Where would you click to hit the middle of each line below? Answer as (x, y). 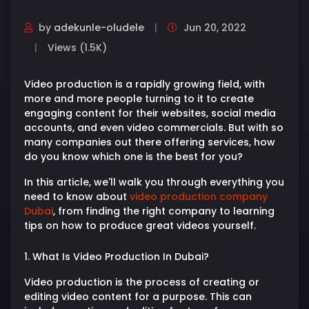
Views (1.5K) (77, 47)
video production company (199, 196)
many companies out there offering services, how (150, 142)
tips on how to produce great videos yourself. (140, 225)
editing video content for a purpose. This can (138, 296)
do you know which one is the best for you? (133, 156)
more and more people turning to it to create (139, 98)
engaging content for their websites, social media (150, 113)
